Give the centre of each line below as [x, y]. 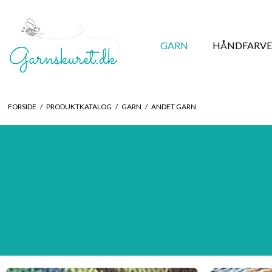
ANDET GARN [173, 106]
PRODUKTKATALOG [79, 106]
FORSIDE [22, 106]
